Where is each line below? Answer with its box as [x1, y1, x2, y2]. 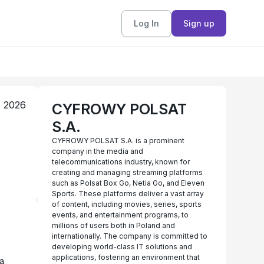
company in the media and [52, 147, 143, 156]
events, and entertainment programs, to [52, 210, 189, 219]
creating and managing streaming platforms [52, 168, 203, 177]
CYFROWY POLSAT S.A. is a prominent [52, 136, 184, 145]
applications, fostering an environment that [52, 253, 200, 262]
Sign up [183, 18, 214, 28]
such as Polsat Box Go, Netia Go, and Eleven [52, 179, 204, 187]
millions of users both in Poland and [52, 221, 175, 230]
